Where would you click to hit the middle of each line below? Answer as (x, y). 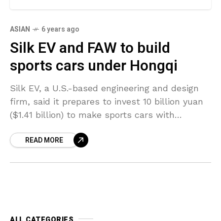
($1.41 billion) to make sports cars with (92, 115)
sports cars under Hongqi (94, 66)
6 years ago (60, 30)
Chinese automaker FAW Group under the (99, 128)
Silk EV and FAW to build (90, 49)
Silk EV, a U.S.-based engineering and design (104, 88)
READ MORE (44, 141)
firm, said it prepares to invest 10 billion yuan (107, 102)
